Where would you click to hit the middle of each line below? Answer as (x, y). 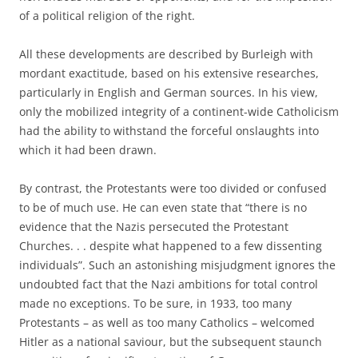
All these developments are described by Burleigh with (166, 54)
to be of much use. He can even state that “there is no (163, 207)
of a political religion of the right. (107, 16)
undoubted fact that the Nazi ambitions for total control (169, 284)
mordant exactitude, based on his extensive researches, (169, 73)
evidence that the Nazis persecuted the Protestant (154, 227)
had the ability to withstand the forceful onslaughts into (169, 131)
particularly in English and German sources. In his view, (169, 92)
